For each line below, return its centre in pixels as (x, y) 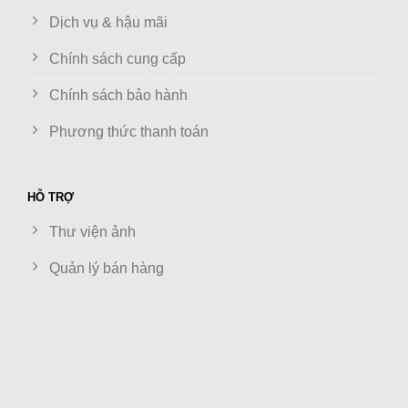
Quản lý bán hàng (107, 268)
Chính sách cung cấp (117, 58)
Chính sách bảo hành (118, 95)
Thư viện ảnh (92, 231)
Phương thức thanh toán (129, 131)
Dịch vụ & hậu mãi (108, 22)
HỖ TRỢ (51, 197)
